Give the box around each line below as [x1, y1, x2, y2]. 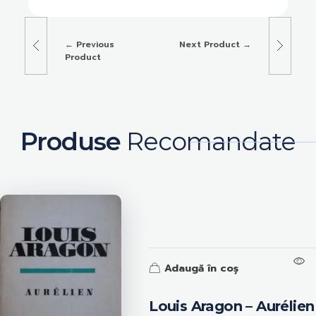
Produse [20, 126, 121, 157]
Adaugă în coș [164, 260, 239, 276]
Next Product [179, 37, 241, 51]
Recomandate [121, 126, 296, 157]
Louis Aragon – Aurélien [149, 297, 315, 315]
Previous [75, 37, 114, 51]
